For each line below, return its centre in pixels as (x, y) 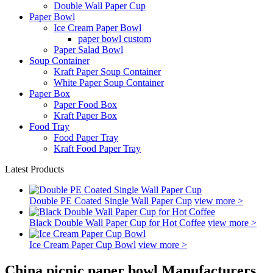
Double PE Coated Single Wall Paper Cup (111, 201)
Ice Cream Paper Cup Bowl (83, 245)
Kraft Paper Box (85, 115)
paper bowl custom (115, 39)
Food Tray (49, 126)
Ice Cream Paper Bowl (97, 28)
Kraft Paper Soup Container (107, 72)
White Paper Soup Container (109, 83)
